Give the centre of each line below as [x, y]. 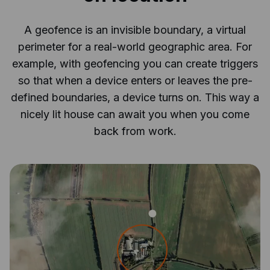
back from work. [135, 131]
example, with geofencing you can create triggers [135, 64]
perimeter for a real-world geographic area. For [135, 47]
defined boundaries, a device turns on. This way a [135, 98]
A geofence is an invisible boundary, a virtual [135, 30]
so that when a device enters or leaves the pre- [135, 81]
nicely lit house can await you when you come [135, 115]
